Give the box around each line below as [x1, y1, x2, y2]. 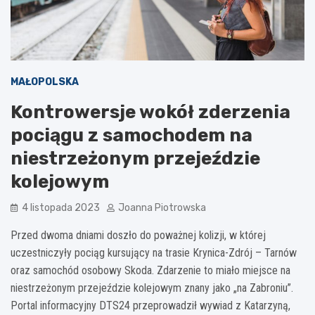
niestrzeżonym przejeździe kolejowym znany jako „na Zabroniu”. [11, 281, 293, 295]
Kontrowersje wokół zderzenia [11, 101, 290, 123]
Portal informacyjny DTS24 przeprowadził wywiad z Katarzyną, [11, 298, 290, 312]
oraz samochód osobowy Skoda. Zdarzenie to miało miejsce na [11, 263, 290, 277]
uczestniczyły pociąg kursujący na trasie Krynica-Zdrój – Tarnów [11, 245, 297, 259]
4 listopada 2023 [22, 201, 100, 214]
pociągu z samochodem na [11, 124, 252, 146]
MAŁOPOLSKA [11, 75, 79, 88]
